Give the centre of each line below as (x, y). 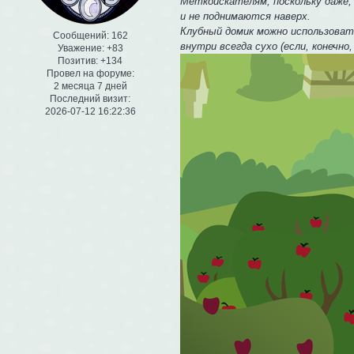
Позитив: (78, 61)
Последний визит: (90, 99)
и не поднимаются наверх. (246, 16)
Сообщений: (81, 36)
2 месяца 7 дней (90, 87)
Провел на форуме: (90, 74)
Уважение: (81, 49)
